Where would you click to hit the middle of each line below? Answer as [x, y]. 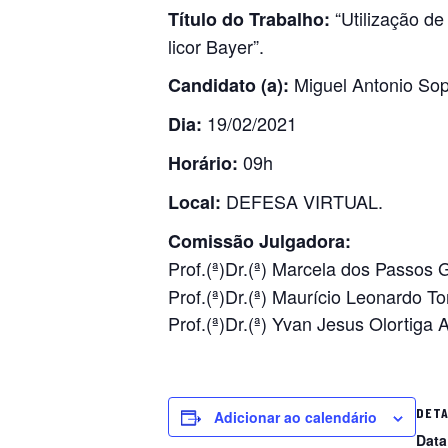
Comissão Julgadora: [259, 241]
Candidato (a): [228, 85]
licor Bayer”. [216, 46]
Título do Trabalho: [249, 19]
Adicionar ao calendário [295, 417]
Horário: [203, 163]
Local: [194, 202]
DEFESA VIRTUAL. [302, 201]
